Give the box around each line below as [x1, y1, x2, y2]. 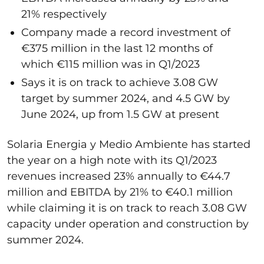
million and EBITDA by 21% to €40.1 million [7, 185, 233, 199]
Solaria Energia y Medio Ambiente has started [7, 137, 250, 151]
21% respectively [21, 7, 107, 21]
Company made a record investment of [21, 25, 230, 39]
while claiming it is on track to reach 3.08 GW [7, 201, 247, 214]
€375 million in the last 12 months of [21, 41, 213, 55]
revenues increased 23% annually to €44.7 [7, 169, 230, 183]
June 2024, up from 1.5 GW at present [21, 107, 219, 121]
